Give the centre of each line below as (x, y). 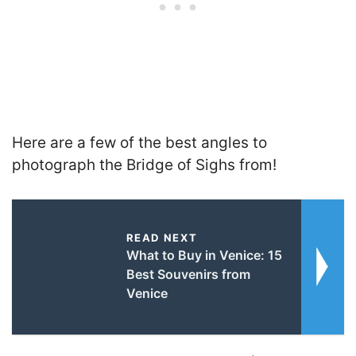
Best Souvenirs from (188, 274)
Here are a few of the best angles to (139, 143)
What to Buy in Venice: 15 (204, 255)
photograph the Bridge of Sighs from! (144, 165)
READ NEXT (162, 237)
